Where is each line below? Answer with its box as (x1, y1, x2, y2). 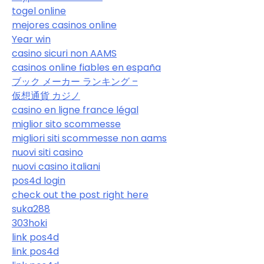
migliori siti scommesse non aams (12, 131, 167, 145)
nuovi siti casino (12, 145, 83, 159)
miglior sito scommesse (12, 117, 121, 131)
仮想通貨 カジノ (12, 88, 80, 103)
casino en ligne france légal (12, 103, 138, 117)
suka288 (12, 202, 50, 216)
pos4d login (12, 173, 65, 187)
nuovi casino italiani (12, 159, 100, 173)
